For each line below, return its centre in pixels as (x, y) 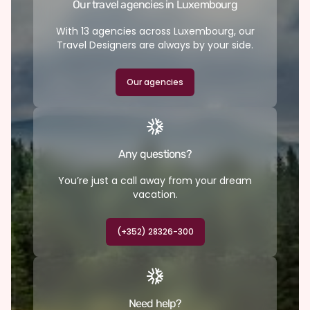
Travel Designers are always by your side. (155, 45)
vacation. (155, 194)
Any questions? (155, 154)
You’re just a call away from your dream (155, 180)
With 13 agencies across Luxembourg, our (155, 31)
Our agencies (155, 82)
